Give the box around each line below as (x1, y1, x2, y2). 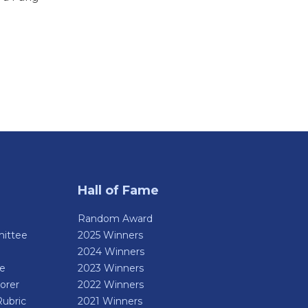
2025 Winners (78, 229, 144, 241)
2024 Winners (78, 245, 145, 258)
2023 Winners (78, 262, 144, 274)
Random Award (78, 212, 153, 225)
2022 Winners (78, 278, 144, 291)
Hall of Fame (78, 183, 159, 198)
